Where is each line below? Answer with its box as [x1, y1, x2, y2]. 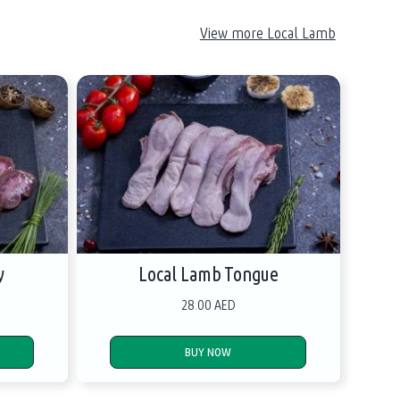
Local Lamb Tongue [137, 262, 279, 287]
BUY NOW [185, 344, 232, 360]
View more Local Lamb [199, 21, 336, 43]
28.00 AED [180, 296, 236, 313]
